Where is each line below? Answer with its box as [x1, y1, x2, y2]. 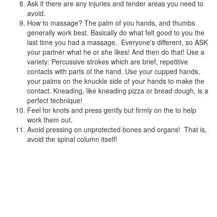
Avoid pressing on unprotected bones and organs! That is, [27, 124, 207, 134]
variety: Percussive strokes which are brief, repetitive [27, 57, 188, 66]
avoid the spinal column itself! [27, 134, 117, 144]
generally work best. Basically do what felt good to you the [27, 28, 204, 37]
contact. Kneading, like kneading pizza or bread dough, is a [27, 86, 208, 95]
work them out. [27, 115, 73, 124]
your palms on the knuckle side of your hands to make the [27, 76, 204, 86]
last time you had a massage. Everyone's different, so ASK [27, 37, 208, 47]
